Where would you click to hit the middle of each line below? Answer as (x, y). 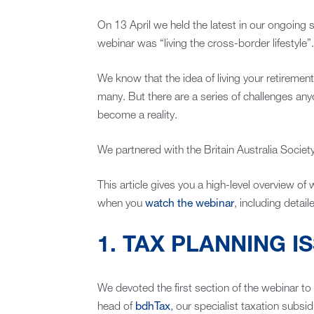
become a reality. (137, 116)
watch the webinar (189, 204)
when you (121, 204)
